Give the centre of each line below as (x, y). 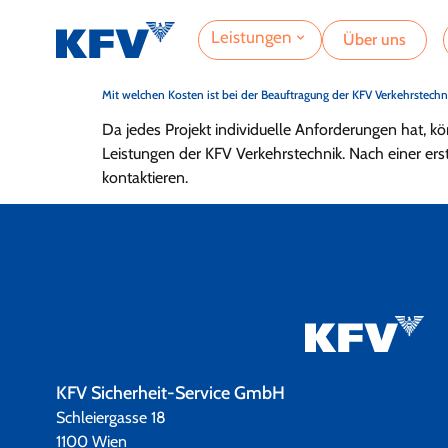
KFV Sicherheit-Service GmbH (170, 393)
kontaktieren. (145, 177)
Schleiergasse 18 (111, 418)
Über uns (375, 39)
